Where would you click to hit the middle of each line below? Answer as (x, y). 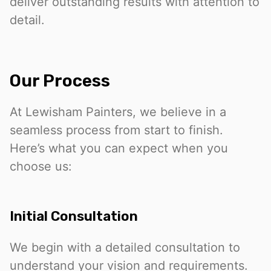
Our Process (60, 81)
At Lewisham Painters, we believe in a (118, 112)
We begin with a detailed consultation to (125, 247)
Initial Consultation (74, 216)
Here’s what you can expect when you (119, 149)
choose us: (41, 167)
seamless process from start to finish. (116, 130)
